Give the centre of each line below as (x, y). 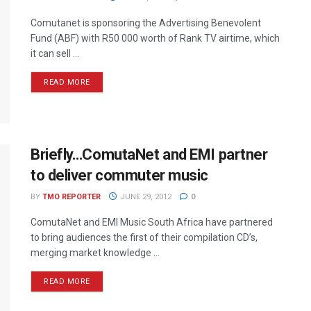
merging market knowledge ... (95, 253)
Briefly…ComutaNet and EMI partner (149, 155)
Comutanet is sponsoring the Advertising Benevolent (146, 23)
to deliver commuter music (119, 176)
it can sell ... (55, 53)
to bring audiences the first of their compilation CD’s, (144, 238)
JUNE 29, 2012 (144, 197)
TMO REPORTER (72, 197)
